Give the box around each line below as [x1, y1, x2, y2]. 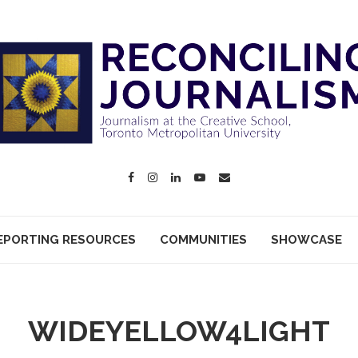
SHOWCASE [271, 233, 342, 247]
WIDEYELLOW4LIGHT [28, 314, 330, 348]
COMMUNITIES [160, 233, 247, 247]
